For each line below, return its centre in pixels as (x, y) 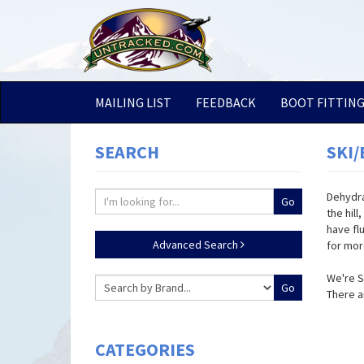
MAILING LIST (133, 102)
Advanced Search (197, 245)
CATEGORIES (145, 349)
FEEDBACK (226, 102)
